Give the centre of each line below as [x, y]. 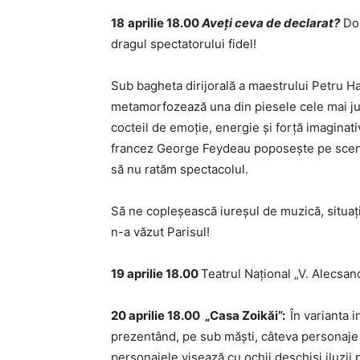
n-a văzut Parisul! [160, 232]
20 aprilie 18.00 [157, 315]
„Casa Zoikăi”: [246, 315]
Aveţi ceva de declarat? [271, 23]
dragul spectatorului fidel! [184, 44]
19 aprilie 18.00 [156, 274]
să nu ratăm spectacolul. [180, 169]
